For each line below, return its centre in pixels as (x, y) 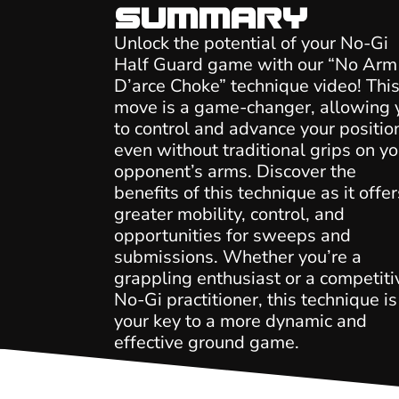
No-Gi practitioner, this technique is (255, 299)
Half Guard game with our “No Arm (255, 64)
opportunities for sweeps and (232, 235)
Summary (210, 19)
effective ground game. (206, 342)
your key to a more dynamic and (240, 321)
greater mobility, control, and (229, 214)
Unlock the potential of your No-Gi (251, 43)
